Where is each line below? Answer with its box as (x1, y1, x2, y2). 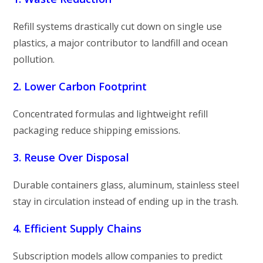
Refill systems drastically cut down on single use (13, 19, 222, 33)
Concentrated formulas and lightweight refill (13, 107, 208, 120)
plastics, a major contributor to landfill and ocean (13, 36, 228, 49)
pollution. (13, 52, 55, 66)
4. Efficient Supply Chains (13, 221, 142, 235)
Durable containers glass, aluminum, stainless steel (13, 178, 240, 191)
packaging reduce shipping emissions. (13, 123, 181, 137)
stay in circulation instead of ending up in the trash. (13, 194, 239, 208)
